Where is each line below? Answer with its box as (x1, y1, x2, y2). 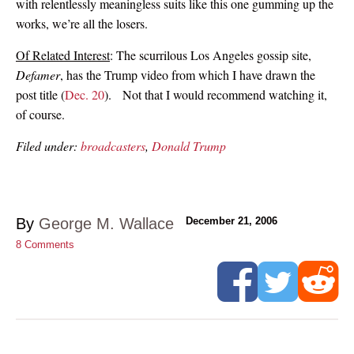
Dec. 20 (65, 85, 104, 103)
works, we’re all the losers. (16, 14, 148, 32)
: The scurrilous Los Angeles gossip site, (110, 46, 311, 63)
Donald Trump (152, 137, 226, 154)
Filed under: (16, 137, 81, 154)
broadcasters (81, 137, 145, 154)
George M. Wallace (39, 214, 174, 232)
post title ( (16, 85, 65, 103)
